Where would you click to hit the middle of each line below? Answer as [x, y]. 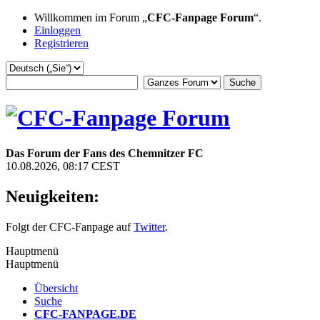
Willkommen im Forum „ [91, 17]
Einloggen [57, 30]
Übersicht [56, 288]
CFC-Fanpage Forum [200, 17]
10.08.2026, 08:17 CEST [63, 166]
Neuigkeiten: [52, 196]
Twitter [149, 226]
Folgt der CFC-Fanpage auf [70, 226]
